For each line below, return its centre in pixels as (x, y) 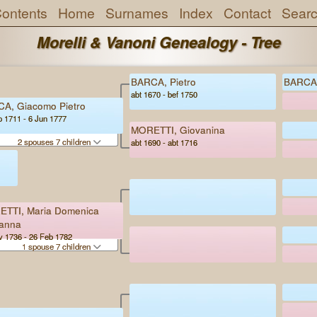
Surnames (137, 13)
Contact (247, 13)
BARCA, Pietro (163, 82)
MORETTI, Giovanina (178, 129)
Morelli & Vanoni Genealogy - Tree (158, 42)
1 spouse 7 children (57, 246)
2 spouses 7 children (55, 141)
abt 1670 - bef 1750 (164, 94)
